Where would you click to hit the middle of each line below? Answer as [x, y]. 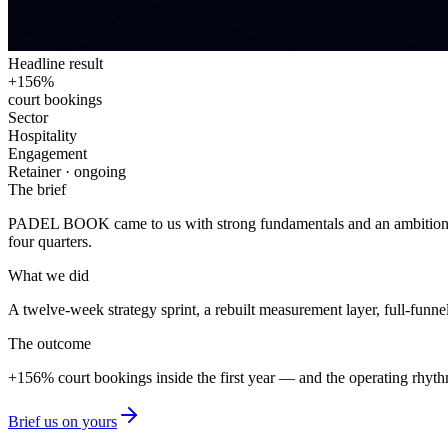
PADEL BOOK [59, 223]
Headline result [55, 63]
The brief [37, 189]
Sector [28, 117]
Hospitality [42, 135]
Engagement [47, 153]
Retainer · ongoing [67, 171]
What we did [48, 275]
